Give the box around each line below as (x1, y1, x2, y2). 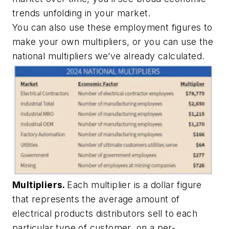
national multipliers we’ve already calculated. (12, 50, 205, 61)
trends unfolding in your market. (12, 7, 151, 18)
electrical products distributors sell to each (12, 208, 197, 219)
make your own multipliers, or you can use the (12, 36, 213, 47)
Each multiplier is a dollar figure (67, 179, 202, 190)
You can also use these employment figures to (12, 21, 213, 33)
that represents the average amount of (12, 193, 180, 204)
